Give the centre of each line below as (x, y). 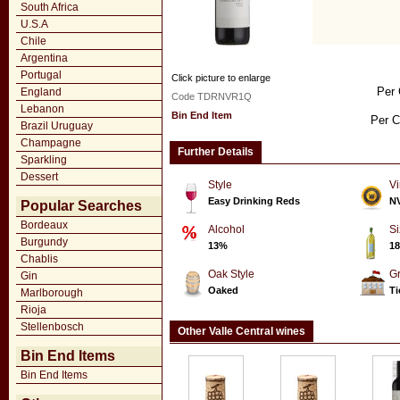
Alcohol (226, 229)
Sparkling (44, 160)
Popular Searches (81, 206)
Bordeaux (44, 225)
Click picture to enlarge (221, 78)
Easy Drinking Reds (254, 201)
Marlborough (52, 293)
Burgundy (44, 242)
